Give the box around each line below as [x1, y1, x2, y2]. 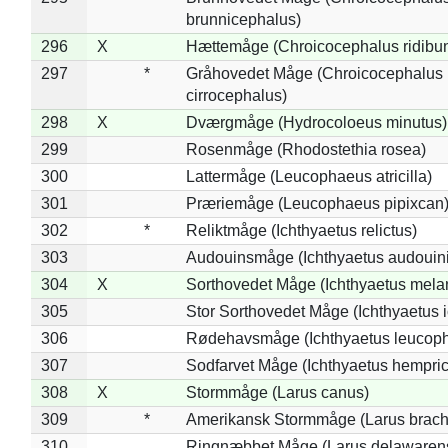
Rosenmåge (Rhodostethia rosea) [185, 140, 426, 158]
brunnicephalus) [185, 10, 301, 28]
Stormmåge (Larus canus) [185, 383, 369, 401]
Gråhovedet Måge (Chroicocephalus [185, 64, 443, 82]
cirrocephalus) [185, 86, 287, 104]
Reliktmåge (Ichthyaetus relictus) [185, 221, 417, 239]
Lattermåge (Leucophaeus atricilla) [185, 167, 432, 185]
